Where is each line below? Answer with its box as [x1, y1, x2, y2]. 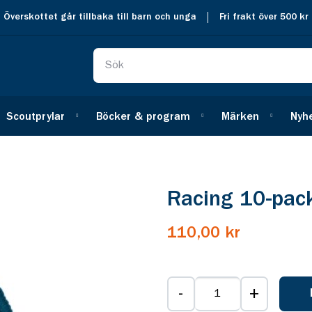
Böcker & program [96, 111, 190, 122]
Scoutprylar [6, 111, 65, 122]
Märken [221, 111, 259, 122]
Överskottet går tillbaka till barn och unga [3, 13, 196, 21]
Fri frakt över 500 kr [219, 13, 309, 21]
